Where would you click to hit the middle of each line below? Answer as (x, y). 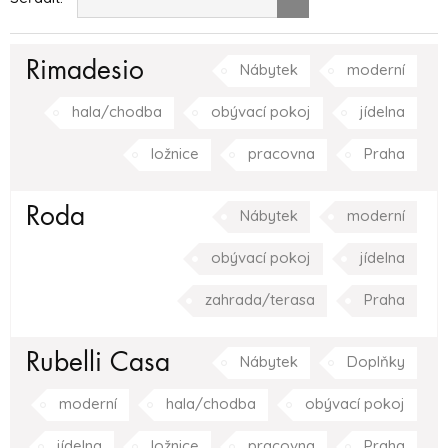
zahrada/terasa (260, 299)
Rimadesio (85, 70)
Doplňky (376, 361)
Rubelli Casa (98, 362)
